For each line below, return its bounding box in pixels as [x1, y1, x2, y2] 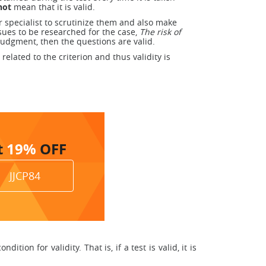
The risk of [140, 26, 181, 37]
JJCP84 [9, 169, 40, 183]
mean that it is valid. [11, 1, 95, 12]
